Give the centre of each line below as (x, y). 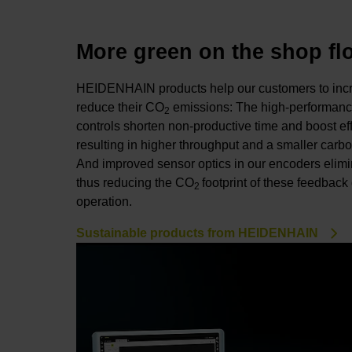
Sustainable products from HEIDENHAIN (197, 233)
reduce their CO (120, 108)
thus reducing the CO (135, 183)
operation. (104, 202)
